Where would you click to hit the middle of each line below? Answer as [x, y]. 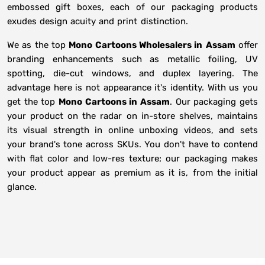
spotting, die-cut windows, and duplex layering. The [132, 74]
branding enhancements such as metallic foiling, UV [132, 59]
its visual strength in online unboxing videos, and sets [132, 130]
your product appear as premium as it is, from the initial [132, 173]
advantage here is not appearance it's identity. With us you [132, 88]
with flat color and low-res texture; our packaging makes [132, 159]
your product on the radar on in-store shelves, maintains [132, 116]
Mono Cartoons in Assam [114, 102]
